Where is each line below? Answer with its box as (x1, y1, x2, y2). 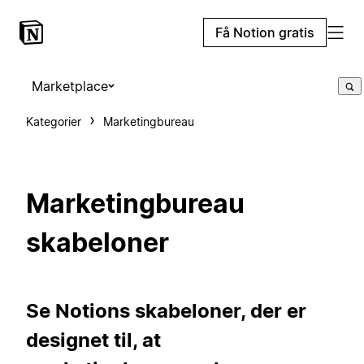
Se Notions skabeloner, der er (26, 298, 306, 323)
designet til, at (26, 327, 161, 352)
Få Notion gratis (215, 24, 314, 41)
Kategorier (26, 115, 81, 128)
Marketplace (32, 78, 108, 94)
